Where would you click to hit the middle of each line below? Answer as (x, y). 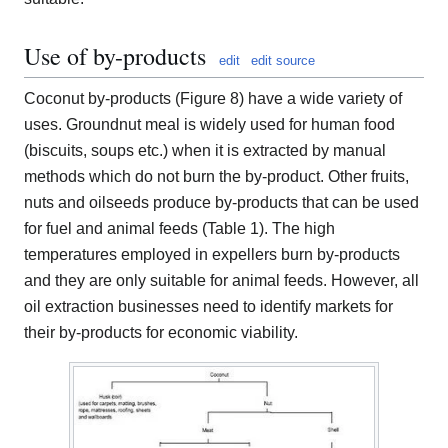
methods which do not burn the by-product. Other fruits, (216, 176)
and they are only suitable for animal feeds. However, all (221, 280)
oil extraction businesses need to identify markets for (208, 306)
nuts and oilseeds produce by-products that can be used (221, 202)
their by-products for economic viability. (161, 332)
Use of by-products (115, 55)
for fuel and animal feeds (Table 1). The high (179, 228)
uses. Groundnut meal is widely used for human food (209, 124)
